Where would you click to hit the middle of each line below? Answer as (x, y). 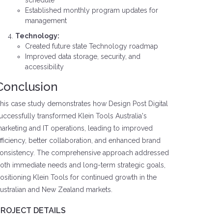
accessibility (44, 67)
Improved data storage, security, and (82, 56)
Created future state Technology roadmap (91, 46)
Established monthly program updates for (91, 10)
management (46, 21)
